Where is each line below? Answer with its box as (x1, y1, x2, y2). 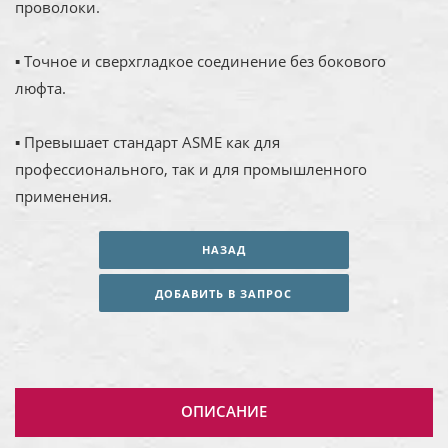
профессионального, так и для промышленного (15, 158, 367, 179)
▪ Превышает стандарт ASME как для (15, 131, 280, 152)
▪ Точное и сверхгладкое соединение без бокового (15, 50, 386, 71)
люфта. (15, 77, 66, 98)
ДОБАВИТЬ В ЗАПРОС (155, 285, 293, 301)
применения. (15, 185, 112, 206)
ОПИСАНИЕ (181, 400, 267, 421)
